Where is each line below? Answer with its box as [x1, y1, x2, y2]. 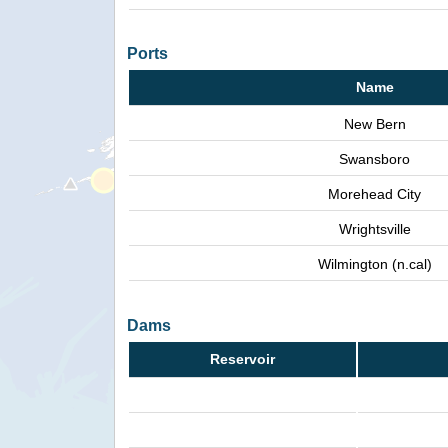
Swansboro [339, 151, 410, 168]
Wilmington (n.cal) [317, 256, 432, 273]
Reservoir [210, 350, 275, 367]
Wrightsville [338, 221, 411, 238]
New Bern [343, 116, 406, 133]
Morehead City [328, 186, 421, 203]
